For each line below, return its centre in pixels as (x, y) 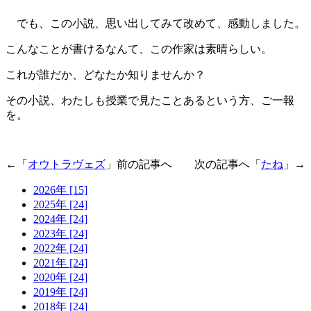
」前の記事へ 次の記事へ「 (183, 164)
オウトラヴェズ (67, 164)
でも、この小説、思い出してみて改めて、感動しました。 (155, 23)
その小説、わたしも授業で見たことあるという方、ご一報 (150, 100)
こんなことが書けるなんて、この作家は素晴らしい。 (139, 49)
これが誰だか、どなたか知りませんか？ (106, 74)
